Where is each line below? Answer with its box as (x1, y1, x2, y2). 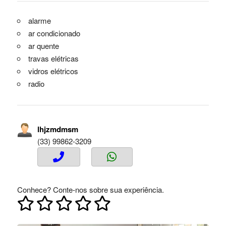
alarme (28, 15, 51, 26)
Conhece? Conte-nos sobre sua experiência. (17, 184, 164, 195)
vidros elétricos (28, 66, 78, 77)
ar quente (28, 40, 59, 51)
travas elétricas (28, 53, 79, 64)
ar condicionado (28, 28, 80, 39)
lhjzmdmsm (37, 124, 78, 135)
